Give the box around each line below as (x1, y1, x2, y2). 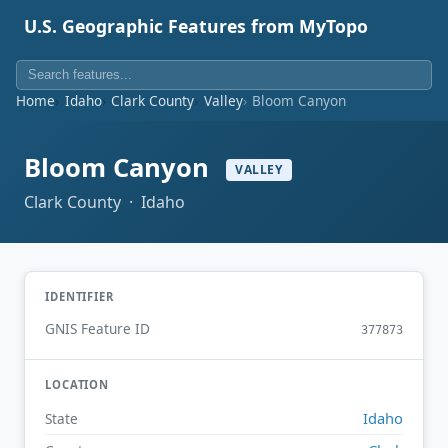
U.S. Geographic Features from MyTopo (24, 14, 368, 38)
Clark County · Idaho (24, 190, 185, 213)
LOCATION (45, 377, 110, 393)
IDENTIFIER (45, 288, 114, 304)
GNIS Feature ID (45, 319, 150, 339)
